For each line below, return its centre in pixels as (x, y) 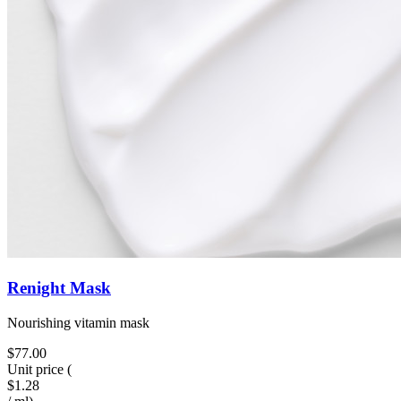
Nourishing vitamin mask (78, 322)
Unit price (35, 369)
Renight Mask (59, 287)
